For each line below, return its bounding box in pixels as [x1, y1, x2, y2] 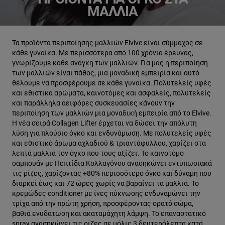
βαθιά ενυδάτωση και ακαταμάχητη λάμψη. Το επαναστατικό [12, 209, 206, 217]
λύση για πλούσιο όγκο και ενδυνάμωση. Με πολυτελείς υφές [12, 129, 211, 137]
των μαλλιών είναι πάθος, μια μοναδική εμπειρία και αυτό [12, 69, 199, 77]
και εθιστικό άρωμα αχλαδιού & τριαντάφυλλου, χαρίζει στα [12, 139, 206, 147]
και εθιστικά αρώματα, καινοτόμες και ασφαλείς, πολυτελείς [12, 89, 211, 97]
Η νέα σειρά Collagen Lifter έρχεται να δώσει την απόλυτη [12, 119, 197, 127]
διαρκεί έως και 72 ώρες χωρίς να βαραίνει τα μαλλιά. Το [12, 179, 199, 187]
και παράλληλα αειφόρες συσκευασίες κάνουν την [12, 99, 175, 107]
